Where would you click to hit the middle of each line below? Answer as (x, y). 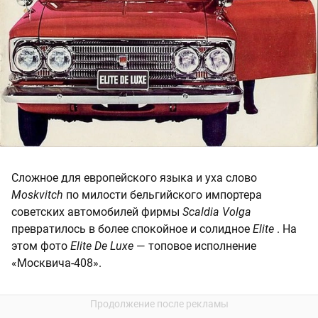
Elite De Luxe (102, 246)
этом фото (41, 246)
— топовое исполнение (195, 246)
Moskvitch (37, 195)
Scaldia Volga (217, 212)
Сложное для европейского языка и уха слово (134, 178)
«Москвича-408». (56, 263)
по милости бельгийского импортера (163, 195)
